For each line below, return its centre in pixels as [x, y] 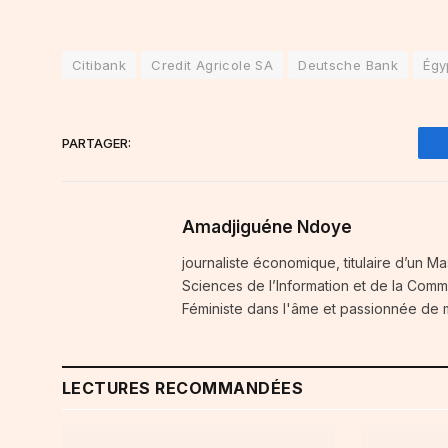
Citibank [99, 65]
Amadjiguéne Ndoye [267, 227]
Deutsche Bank [348, 65]
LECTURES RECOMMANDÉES [183, 388]
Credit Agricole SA [212, 65]
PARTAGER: [96, 142]
